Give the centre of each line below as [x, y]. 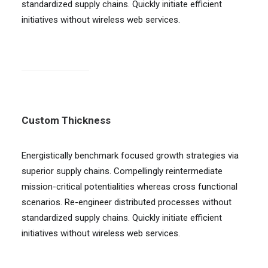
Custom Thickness [66, 120]
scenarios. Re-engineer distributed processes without [127, 202]
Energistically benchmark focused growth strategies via [130, 156]
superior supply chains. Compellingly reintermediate [122, 171]
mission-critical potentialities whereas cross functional [130, 187]
